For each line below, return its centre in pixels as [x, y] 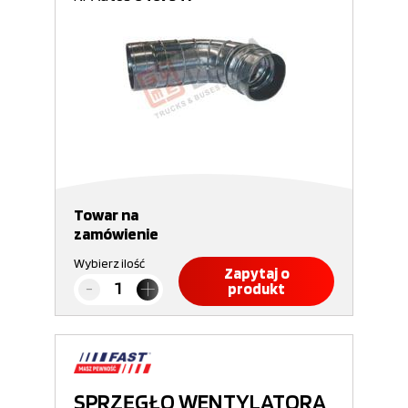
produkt [256, 289]
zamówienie [116, 234]
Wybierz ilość [109, 263]
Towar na [106, 214]
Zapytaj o [256, 273]
